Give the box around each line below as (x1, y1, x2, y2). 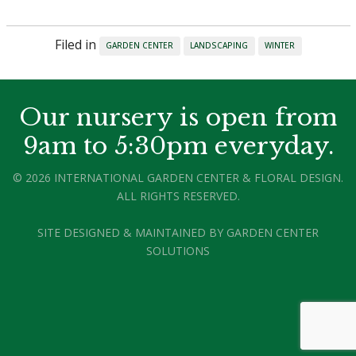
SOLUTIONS (146, 243, 210, 259)
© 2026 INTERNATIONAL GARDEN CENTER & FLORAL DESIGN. (13, 170, 343, 186)
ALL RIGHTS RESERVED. (116, 188, 240, 204)
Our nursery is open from (19, 103, 337, 133)
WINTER (265, 40, 295, 52)
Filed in (54, 36, 99, 54)
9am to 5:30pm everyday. (22, 131, 334, 161)
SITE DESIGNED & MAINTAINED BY (37, 225, 226, 241)
